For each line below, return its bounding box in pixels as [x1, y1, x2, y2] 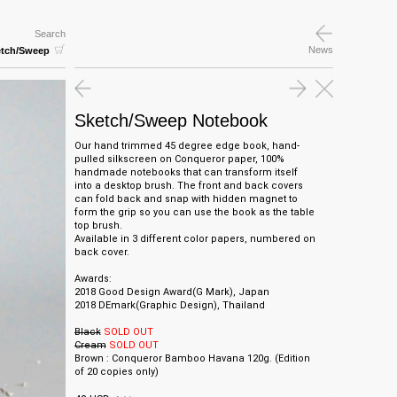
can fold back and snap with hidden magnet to [74, 193, 298, 205]
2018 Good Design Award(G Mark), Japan [74, 286, 269, 298]
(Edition [274, 353, 310, 364]
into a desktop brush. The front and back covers [74, 180, 303, 191]
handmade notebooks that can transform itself [74, 167, 298, 178]
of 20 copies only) [74, 366, 159, 378]
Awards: [74, 273, 112, 284]
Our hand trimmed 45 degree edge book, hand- [74, 140, 300, 152]
